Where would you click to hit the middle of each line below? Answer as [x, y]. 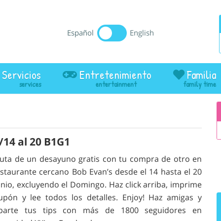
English [142, 33]
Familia [202, 75]
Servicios [21, 75]
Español [80, 33]
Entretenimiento [115, 75]
